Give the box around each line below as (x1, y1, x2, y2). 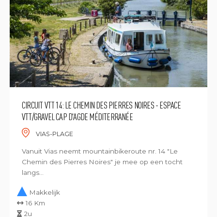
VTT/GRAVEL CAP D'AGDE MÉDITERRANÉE (22, 111, 133, 122)
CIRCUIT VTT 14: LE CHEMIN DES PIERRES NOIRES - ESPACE (22, 99, 181, 110)
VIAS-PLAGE (34, 130, 73, 138)
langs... (22, 169, 44, 176)
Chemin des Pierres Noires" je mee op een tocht (22, 158, 183, 166)
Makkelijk (29, 188, 60, 196)
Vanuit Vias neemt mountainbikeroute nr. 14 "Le (22, 147, 178, 155)
